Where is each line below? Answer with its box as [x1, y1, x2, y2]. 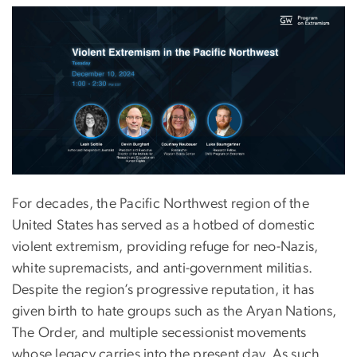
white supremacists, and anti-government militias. [12, 261, 313, 276]
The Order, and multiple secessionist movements [12, 325, 307, 340]
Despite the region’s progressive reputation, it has [12, 282, 315, 297]
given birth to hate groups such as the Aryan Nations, [12, 304, 337, 319]
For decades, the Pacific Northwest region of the [12, 196, 309, 211]
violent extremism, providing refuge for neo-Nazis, [12, 239, 319, 254]
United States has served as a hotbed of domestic [12, 218, 315, 233]
